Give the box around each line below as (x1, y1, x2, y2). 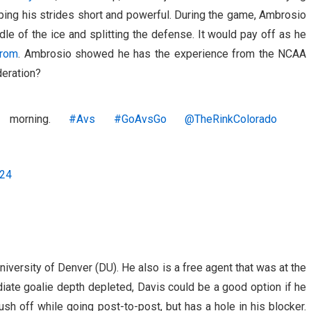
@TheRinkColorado (185, 112, 278, 126)
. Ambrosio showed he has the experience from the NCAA (18, 47, 307, 60)
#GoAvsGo (113, 112, 167, 126)
